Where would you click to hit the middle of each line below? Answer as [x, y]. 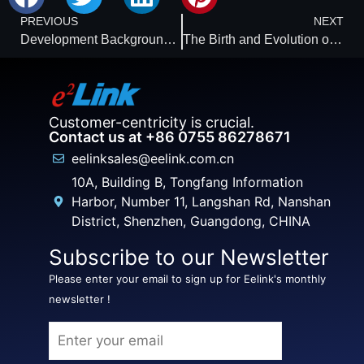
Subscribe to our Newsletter [189, 258]
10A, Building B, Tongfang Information [187, 182]
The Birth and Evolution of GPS [336, 40]
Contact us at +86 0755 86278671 [170, 137]
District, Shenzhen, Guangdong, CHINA [191, 221]
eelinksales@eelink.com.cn [152, 159]
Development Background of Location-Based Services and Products [170, 40]
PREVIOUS [49, 22]
